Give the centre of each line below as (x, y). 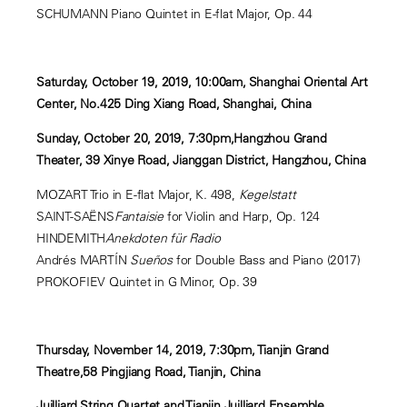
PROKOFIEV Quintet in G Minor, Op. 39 (147, 281)
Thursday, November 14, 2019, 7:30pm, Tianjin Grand (183, 349)
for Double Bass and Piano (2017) (268, 259)
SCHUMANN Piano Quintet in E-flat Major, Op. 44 (174, 14)
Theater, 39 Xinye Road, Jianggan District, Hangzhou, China (201, 159)
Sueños (153, 259)
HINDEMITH (71, 238)
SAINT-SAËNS (75, 216)
